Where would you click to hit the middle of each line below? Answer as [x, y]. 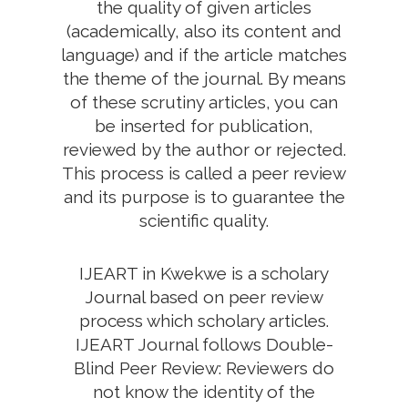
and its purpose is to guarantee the [204, 197]
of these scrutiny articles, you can [204, 102]
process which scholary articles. [204, 321]
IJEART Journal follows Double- [204, 344]
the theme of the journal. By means [204, 78]
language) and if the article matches [204, 55]
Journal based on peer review [204, 297]
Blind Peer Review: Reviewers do [204, 368]
